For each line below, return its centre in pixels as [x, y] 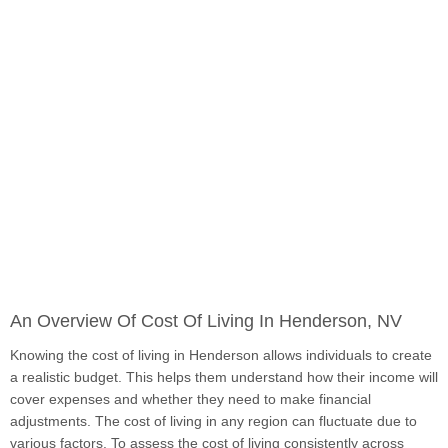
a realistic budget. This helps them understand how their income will [224, 377]
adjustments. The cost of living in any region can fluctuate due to [213, 421]
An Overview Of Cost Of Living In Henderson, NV [206, 321]
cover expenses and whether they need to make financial [190, 399]
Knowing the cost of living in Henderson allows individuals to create [221, 355]
